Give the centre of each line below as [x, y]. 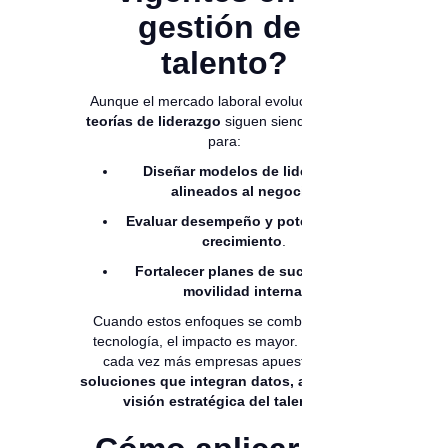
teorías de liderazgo [153, 121]
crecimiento [242, 241]
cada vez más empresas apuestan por [224, 361]
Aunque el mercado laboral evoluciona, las [224, 101]
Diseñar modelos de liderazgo [244, 171]
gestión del [224, 27]
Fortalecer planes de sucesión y [244, 271]
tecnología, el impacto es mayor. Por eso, [224, 341]
